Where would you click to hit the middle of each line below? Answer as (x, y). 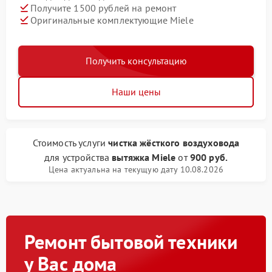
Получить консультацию (136, 61)
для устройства (78, 157)
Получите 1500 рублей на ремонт (104, 8)
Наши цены (136, 92)
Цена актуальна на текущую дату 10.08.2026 (136, 169)
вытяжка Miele (144, 157)
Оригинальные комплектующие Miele (112, 20)
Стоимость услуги (70, 143)
